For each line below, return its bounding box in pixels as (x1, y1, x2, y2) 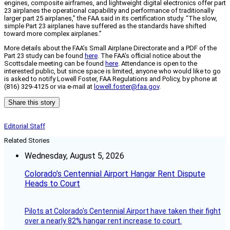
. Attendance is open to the (118, 60, 197, 68)
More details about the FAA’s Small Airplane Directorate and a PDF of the (4, 44, 217, 52)
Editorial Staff (4, 122, 45, 130)
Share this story (8, 99, 55, 107)
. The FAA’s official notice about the (98, 52, 201, 60)
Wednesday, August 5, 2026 (25, 151, 124, 161)
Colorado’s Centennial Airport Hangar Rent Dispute (25, 169, 205, 179)
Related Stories (4, 137, 50, 145)
